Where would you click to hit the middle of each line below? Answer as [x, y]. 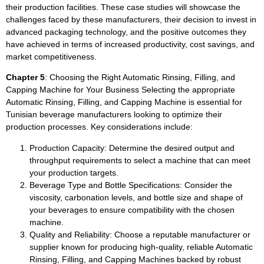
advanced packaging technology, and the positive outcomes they [126, 32]
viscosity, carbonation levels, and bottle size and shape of [136, 197]
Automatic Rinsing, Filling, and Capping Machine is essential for [124, 102]
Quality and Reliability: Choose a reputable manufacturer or [140, 234]
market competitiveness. [51, 56]
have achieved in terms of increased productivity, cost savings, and [130, 44]
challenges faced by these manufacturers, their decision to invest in [131, 19]
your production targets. [74, 172]
